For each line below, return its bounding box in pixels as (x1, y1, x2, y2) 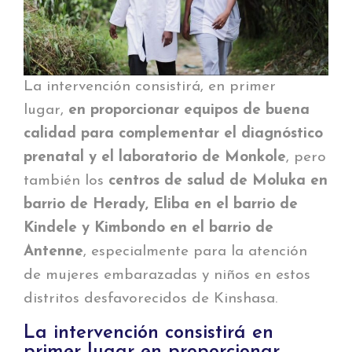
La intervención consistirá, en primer (24, 79, 276, 95)
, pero (286, 150, 326, 166)
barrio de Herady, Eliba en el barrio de (24, 197, 298, 213)
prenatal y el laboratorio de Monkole (24, 150, 286, 166)
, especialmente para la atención (83, 244, 307, 260)
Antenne (24, 244, 83, 260)
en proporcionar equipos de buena (68, 103, 310, 119)
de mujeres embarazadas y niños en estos (24, 268, 310, 284)
